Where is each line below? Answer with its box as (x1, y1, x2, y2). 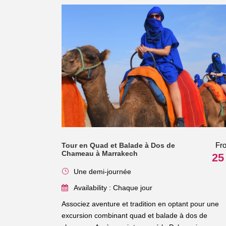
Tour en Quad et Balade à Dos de (62, 141, 175, 149)
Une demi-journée (74, 167, 131, 176)
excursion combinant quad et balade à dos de (62, 211, 207, 219)
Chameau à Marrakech (62, 149, 138, 157)
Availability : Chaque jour (74, 183, 152, 192)
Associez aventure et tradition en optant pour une (62, 199, 219, 208)
